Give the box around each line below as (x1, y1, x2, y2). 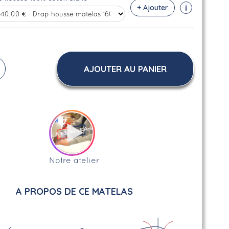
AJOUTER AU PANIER (83, 63, 167, 74)
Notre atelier (49, 157, 100, 165)
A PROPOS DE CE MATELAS (16, 186, 133, 197)
